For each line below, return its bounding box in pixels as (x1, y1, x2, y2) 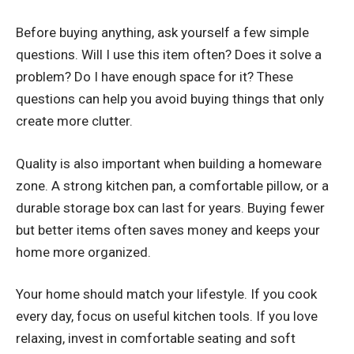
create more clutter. (16, 113, 133, 130)
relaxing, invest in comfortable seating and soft (16, 330, 296, 347)
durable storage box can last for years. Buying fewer (16, 199, 325, 216)
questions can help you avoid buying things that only (16, 91, 324, 107)
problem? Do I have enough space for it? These (16, 69, 293, 85)
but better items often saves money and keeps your (16, 221, 320, 238)
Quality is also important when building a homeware (16, 155, 322, 171)
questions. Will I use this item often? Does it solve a (16, 47, 322, 63)
